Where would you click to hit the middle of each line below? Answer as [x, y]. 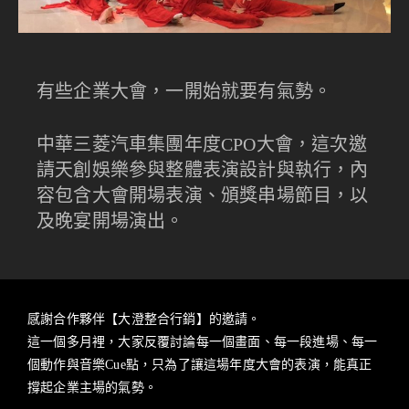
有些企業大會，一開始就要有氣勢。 [184, 91]
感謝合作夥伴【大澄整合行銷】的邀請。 [144, 319]
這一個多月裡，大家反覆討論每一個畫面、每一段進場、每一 [203, 341]
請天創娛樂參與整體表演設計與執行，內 [203, 169]
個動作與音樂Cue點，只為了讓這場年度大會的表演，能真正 [200, 364]
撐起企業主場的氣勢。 [92, 387]
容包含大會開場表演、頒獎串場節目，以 [203, 195]
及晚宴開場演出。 [110, 220]
